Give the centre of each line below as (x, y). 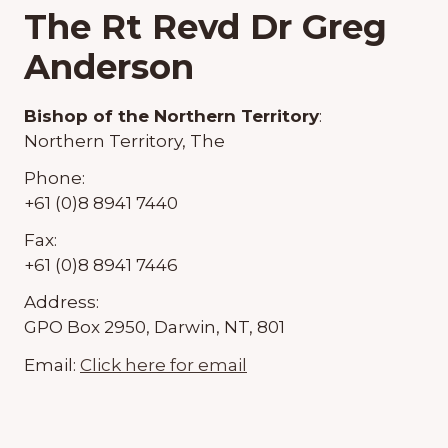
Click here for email (163, 364)
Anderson (109, 66)
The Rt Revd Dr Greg (205, 26)
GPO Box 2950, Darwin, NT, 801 (154, 326)
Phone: (54, 177)
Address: (61, 301)
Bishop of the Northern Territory (171, 115)
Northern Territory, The (124, 140)
